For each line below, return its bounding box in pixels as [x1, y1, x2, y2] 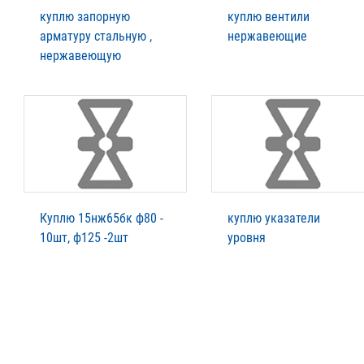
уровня [227, 229, 266, 245]
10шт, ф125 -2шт [40, 229, 128, 245]
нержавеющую [40, 47, 121, 63]
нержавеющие [227, 28, 307, 44]
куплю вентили [227, 8, 310, 24]
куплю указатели [227, 210, 320, 226]
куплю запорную [40, 8, 130, 24]
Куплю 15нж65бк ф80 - [40, 210, 163, 226]
